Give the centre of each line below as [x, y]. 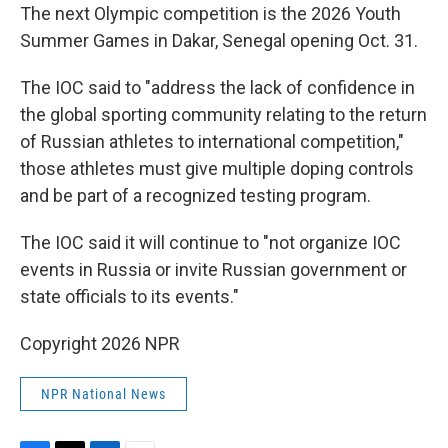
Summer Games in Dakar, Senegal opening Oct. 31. [219, 40]
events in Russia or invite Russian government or [213, 269]
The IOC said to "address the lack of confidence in [217, 87]
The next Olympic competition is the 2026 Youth [210, 13]
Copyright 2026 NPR [100, 343]
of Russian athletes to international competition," [212, 141]
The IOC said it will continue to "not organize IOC [210, 242]
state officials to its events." [129, 296]
